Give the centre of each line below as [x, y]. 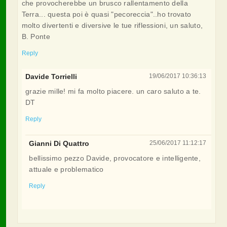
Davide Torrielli [51, 77]
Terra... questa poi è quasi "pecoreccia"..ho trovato [106, 14]
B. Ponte [36, 36]
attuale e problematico [66, 169]
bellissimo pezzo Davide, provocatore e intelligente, [115, 158]
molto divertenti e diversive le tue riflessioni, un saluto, [112, 25]
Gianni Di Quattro [59, 143]
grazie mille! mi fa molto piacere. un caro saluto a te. [113, 91]
